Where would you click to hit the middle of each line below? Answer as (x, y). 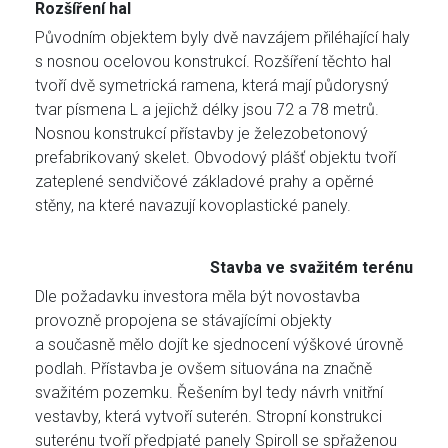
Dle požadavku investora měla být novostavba (197, 297)
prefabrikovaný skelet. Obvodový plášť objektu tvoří (215, 158)
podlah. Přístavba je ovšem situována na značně (203, 369)
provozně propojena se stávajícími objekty (183, 321)
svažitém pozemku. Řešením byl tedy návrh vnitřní (209, 393)
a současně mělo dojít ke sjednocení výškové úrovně (219, 345)
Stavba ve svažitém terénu (311, 268)
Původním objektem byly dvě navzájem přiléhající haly (222, 38)
